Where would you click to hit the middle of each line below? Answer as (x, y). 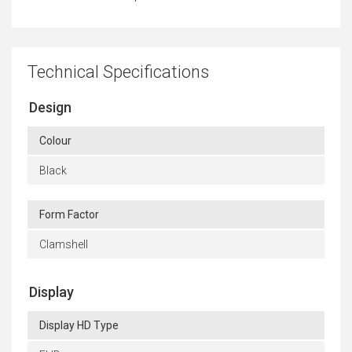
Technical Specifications (118, 72)
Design (50, 108)
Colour (55, 141)
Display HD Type (79, 326)
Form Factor (69, 215)
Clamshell (64, 245)
